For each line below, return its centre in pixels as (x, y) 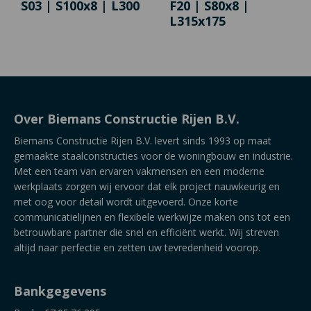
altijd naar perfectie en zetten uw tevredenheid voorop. (137, 248)
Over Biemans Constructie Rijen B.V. (127, 119)
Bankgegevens (60, 291)
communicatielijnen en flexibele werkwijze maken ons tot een (152, 217)
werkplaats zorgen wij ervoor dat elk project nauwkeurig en (147, 187)
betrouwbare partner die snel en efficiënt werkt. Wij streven (146, 233)
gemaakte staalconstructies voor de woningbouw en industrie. (153, 156)
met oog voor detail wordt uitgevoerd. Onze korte (126, 202)
